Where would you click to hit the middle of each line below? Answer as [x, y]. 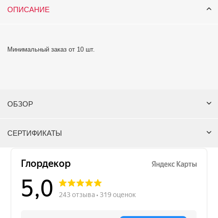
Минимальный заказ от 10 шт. [51, 50]
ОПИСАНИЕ [28, 10]
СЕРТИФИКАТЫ [35, 133]
